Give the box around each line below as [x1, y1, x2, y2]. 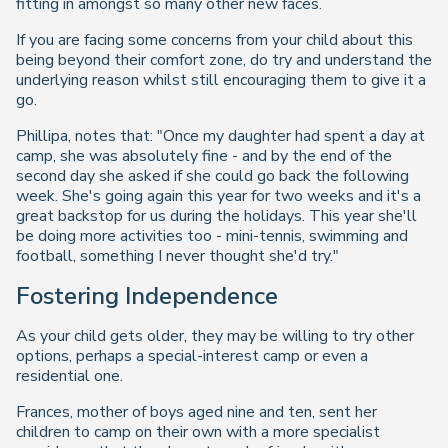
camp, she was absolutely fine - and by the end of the [16, 144, 392, 167]
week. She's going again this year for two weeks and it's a [16, 184, 421, 207]
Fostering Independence [16, 279, 278, 312]
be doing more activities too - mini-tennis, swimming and [16, 224, 408, 247]
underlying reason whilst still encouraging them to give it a [16, 68, 426, 91]
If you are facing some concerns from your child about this [16, 28, 413, 51]
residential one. [16, 364, 123, 387]
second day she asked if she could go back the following [16, 164, 409, 187]
